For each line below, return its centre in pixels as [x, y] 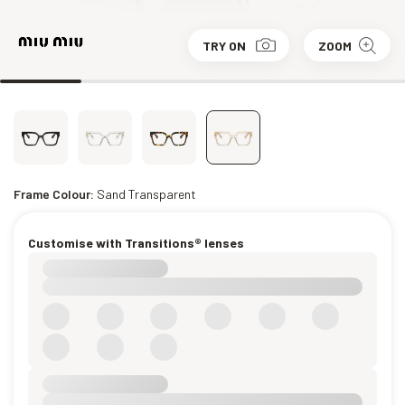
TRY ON [224, 45]
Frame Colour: [55, 194]
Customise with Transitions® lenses [136, 243]
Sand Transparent [146, 194]
